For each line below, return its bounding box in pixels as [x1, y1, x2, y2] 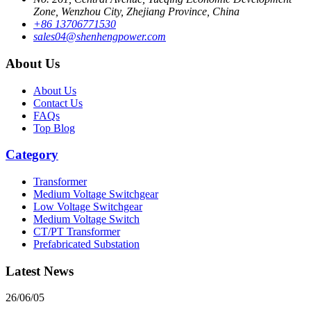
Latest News [6, 263, 74, 278]
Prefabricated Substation [33, 238, 140, 250]
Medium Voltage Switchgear [33, 188, 158, 200]
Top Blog [33, 121, 75, 134]
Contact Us [33, 96, 83, 109]
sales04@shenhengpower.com [33, 31, 166, 43]
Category [6, 147, 58, 162]
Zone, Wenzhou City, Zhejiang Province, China [33, 6, 239, 18]
